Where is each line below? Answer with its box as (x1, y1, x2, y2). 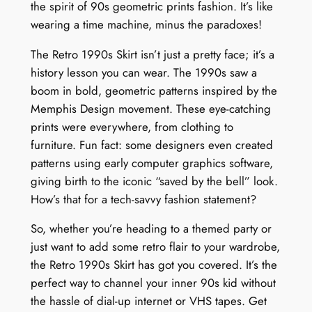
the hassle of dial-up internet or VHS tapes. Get (30, 292, 267, 310)
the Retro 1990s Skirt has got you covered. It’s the (30, 256, 277, 274)
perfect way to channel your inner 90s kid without (30, 274, 276, 292)
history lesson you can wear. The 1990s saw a (30, 63, 257, 81)
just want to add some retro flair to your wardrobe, (30, 238, 280, 256)
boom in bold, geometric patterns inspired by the (30, 81, 277, 99)
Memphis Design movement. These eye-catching (30, 100, 271, 117)
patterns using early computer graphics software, (30, 154, 273, 171)
